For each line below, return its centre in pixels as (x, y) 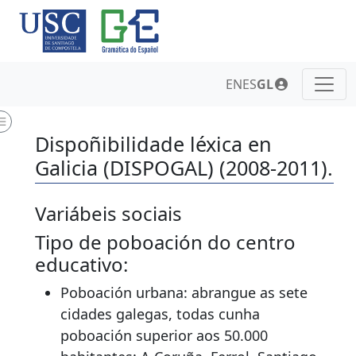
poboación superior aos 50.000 (164, 336)
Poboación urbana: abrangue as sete (184, 293)
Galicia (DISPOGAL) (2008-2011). (184, 168)
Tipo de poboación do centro (165, 242)
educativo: (81, 265)
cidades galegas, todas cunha (160, 314)
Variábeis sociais (108, 214)
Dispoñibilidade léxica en (153, 144)
